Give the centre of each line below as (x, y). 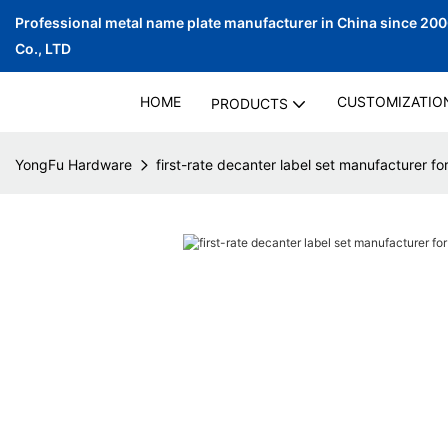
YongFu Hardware (73, 164)
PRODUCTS (249, 103)
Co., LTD (43, 48)
